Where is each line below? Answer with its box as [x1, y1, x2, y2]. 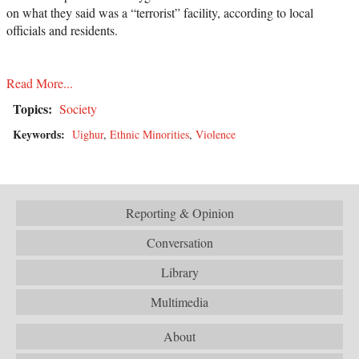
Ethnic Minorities [110, 127, 189, 143]
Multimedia [151, 293, 208, 311]
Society [59, 100, 97, 118]
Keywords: [13, 126, 69, 143]
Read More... [6, 75, 73, 92]
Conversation [146, 234, 213, 252]
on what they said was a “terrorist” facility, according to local [6, 4, 313, 22]
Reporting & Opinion [125, 204, 234, 222]
